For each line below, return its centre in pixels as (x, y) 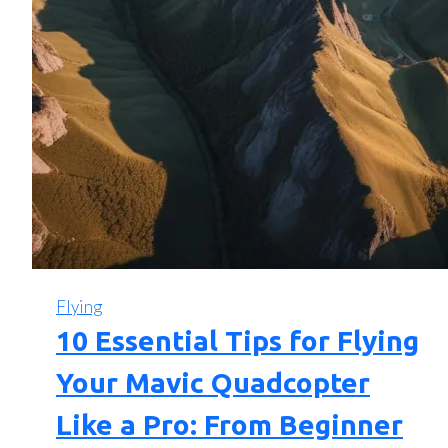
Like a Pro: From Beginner (229, 425)
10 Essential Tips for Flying (237, 341)
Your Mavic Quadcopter (213, 383)
